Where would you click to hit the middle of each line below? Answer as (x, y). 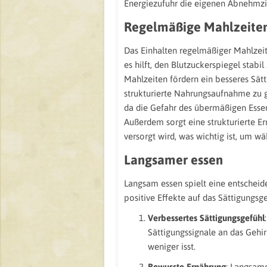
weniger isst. (172, 246)
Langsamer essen (173, 160)
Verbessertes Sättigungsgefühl (206, 218)
